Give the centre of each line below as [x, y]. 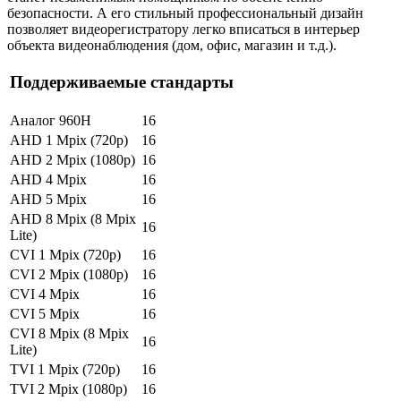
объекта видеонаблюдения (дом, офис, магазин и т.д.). [172, 45]
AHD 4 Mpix [48, 179]
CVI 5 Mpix [45, 313]
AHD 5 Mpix [48, 199]
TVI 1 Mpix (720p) [65, 369]
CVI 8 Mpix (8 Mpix [69, 333]
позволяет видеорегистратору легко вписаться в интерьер [183, 29]
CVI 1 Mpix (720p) [65, 254]
